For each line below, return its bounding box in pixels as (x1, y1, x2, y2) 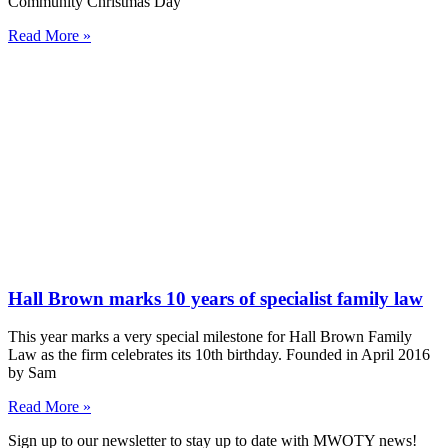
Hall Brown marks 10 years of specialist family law (8, 287, 423, 309)
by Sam (8, 364, 56, 382)
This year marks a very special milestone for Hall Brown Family (8, 328, 412, 346)
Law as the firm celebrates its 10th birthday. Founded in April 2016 (8, 346, 430, 364)
